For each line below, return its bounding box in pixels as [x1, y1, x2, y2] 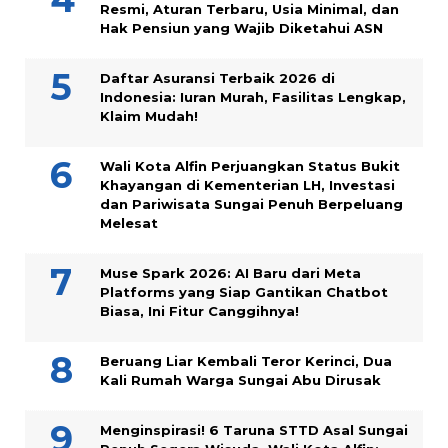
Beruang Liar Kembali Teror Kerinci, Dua [100, 353, 392, 370]
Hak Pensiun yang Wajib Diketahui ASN [100, 20, 383, 37]
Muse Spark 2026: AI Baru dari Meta [100, 265, 361, 282]
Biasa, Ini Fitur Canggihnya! [100, 303, 299, 320]
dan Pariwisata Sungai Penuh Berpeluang [100, 196, 403, 213]
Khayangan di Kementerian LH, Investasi [100, 177, 395, 194]
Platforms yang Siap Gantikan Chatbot [100, 284, 388, 301]
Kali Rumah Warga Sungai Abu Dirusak [100, 372, 381, 389]
